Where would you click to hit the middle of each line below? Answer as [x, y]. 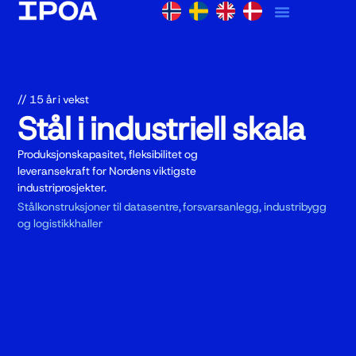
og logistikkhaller [60, 223]
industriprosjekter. [62, 188]
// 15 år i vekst [53, 99]
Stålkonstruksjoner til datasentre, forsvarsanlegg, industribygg [172, 206]
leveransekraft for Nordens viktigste [107, 171]
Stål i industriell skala [162, 129]
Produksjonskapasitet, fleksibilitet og [108, 155]
